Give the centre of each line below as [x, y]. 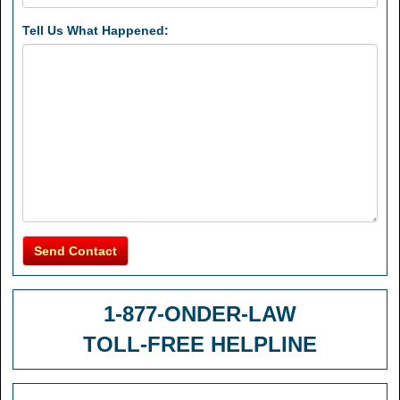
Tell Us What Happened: [96, 30]
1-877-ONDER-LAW [200, 314]
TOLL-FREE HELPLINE [200, 344]
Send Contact [75, 251]
